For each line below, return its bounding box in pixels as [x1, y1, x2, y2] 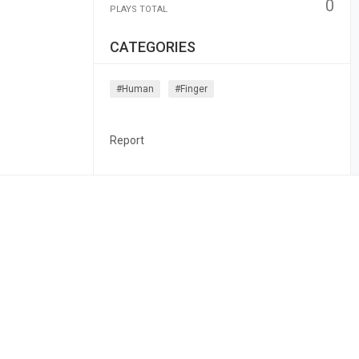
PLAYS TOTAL [109, 4, 167, 14]
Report [109, 134, 144, 147]
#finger [174, 83, 208, 95]
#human [115, 83, 154, 95]
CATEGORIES [109, 38, 196, 55]
